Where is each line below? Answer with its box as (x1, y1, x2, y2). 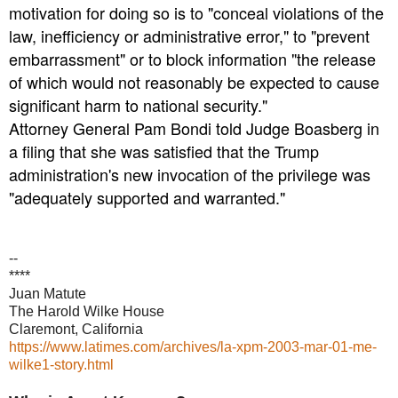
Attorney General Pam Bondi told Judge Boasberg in (9, 116, 379, 140)
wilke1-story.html (9, 357, 114, 373)
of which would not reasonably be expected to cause (9, 70, 379, 94)
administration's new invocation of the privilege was (9, 163, 370, 187)
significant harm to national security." (9, 93, 267, 117)
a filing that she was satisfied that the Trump (9, 139, 319, 163)
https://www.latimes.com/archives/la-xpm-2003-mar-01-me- (9, 339, 377, 355)
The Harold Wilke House (9, 304, 168, 320)
